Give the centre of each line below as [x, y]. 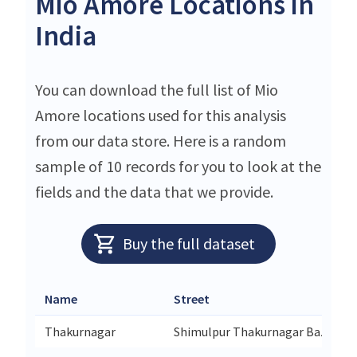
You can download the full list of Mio [157, 89]
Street [192, 298]
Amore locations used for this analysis [161, 115]
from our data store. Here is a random [161, 140]
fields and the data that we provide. [154, 191]
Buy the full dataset [188, 243]
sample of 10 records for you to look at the [178, 166]
